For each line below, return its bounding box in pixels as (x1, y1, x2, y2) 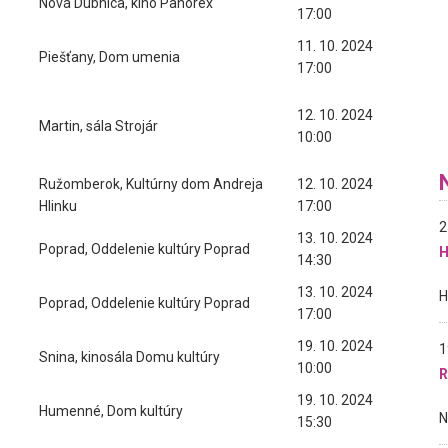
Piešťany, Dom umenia (39, 49, 180, 65)
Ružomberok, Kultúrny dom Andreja (39, 176, 263, 192)
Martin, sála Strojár (39, 118, 158, 134)
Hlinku (39, 198, 77, 214)
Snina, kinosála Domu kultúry (39, 349, 220, 365)
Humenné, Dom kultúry (39, 403, 183, 419)
